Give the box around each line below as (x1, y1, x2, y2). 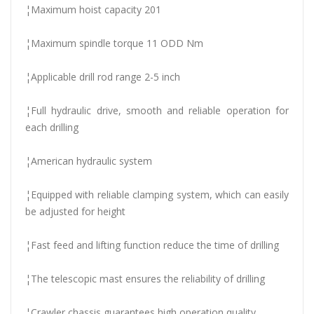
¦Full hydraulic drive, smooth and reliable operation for (25, 104, 289, 117)
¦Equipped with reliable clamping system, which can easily (25, 188, 289, 201)
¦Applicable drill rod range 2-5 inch (25, 70, 180, 83)
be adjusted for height (25, 205, 125, 218)
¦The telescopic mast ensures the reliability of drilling (25, 272, 265, 285)
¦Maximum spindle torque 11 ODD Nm (25, 36, 203, 50)
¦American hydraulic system (25, 154, 152, 168)
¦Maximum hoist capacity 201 (25, 3, 161, 16)
